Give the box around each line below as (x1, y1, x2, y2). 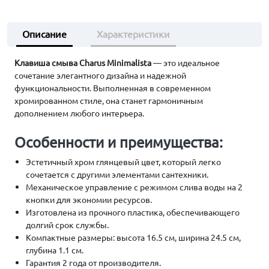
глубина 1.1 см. (26, 244, 84, 255)
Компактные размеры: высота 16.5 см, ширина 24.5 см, (26, 232, 241, 243)
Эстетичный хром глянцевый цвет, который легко (26, 156, 222, 167)
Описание (22, 28, 67, 40)
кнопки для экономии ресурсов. (26, 194, 153, 205)
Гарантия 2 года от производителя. (26, 257, 162, 268)
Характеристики (97, 28, 170, 40)
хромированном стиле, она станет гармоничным (14, 95, 203, 106)
